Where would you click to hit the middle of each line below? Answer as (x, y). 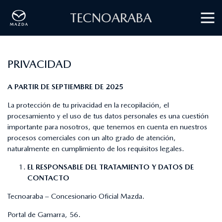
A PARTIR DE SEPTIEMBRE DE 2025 (65, 86)
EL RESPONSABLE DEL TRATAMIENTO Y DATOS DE (111, 167)
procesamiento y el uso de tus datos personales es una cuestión (108, 116)
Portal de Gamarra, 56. (44, 214)
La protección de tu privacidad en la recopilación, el (88, 105)
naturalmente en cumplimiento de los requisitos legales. (96, 148)
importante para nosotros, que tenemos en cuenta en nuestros (107, 127)
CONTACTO (48, 178)
